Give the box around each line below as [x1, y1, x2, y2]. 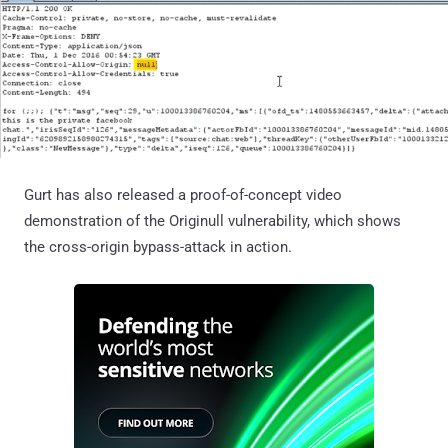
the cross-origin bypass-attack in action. [24, 237, 292, 256]
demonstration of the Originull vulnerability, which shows [24, 211, 401, 230]
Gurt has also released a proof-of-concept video [24, 185, 342, 204]
